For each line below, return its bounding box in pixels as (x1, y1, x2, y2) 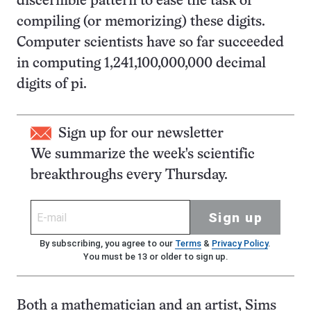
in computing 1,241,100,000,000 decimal (17, 57, 266, 71)
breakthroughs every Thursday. (31, 169, 228, 183)
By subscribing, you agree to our (39, 238, 175, 249)
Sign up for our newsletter (58, 127, 224, 141)
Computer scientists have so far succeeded (17, 36, 284, 50)
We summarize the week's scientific (31, 148, 255, 162)
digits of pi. (17, 78, 87, 92)
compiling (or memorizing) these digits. (17, 15, 265, 29)
